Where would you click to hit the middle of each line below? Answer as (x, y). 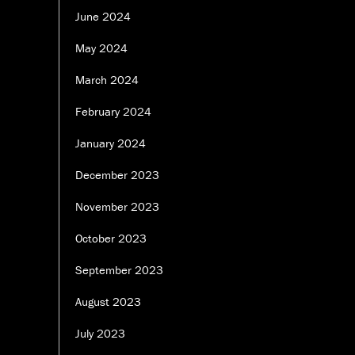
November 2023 (117, 207)
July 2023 (100, 334)
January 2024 (111, 143)
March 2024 (107, 80)
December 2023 (117, 175)
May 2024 (101, 48)
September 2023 (119, 270)
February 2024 (113, 112)
